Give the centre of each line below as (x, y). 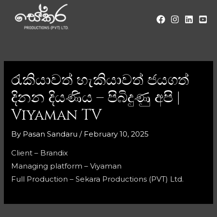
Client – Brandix (40, 153)
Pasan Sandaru (50, 134)
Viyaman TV (57, 115)
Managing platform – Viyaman (67, 166)
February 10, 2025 (116, 134)
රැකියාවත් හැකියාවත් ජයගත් (100, 80)
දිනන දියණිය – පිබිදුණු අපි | (96, 98)
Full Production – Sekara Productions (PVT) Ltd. (98, 179)
